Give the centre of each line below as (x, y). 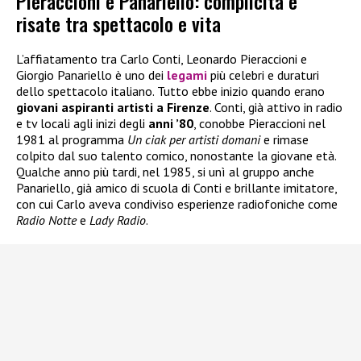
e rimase (284, 139)
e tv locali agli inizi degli (82, 123)
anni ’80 (171, 123)
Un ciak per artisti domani (194, 139)
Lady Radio (118, 220)
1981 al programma (72, 139)
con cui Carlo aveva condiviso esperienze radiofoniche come (177, 203)
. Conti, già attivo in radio (276, 107)
